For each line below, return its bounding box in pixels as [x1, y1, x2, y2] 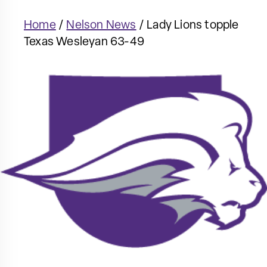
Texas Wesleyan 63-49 [24, 36, 144, 48]
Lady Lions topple [147, 20, 239, 32]
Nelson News [66, 20, 136, 32]
